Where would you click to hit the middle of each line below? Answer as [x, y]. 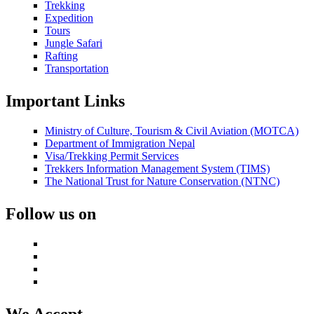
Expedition [69, 18]
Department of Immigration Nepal [120, 143]
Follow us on [51, 213]
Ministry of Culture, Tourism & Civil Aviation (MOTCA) [172, 130]
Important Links [65, 101]
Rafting [61, 55]
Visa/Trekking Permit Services [112, 156]
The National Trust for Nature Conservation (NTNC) [162, 181]
